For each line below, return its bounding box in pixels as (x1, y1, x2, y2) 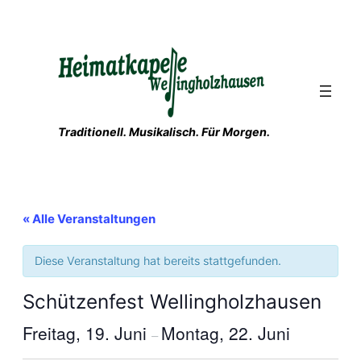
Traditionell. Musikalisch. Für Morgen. (58, 125, 270, 139)
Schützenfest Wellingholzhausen (23, 289, 322, 314)
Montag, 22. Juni (161, 321, 290, 346)
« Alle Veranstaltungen (23, 211, 156, 227)
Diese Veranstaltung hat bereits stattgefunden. (35, 254, 281, 268)
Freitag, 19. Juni (23, 321, 151, 346)
